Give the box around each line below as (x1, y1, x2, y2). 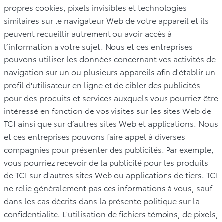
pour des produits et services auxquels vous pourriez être (4, 91, 218, 103)
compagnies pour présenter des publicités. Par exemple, (4, 143, 214, 155)
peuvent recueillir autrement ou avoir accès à (4, 27, 172, 39)
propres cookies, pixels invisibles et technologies (4, 1, 187, 13)
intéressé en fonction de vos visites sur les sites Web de (4, 104, 211, 116)
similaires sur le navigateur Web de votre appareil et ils (4, 14, 209, 26)
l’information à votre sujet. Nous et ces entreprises (4, 40, 193, 52)
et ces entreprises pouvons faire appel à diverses (4, 130, 185, 142)
